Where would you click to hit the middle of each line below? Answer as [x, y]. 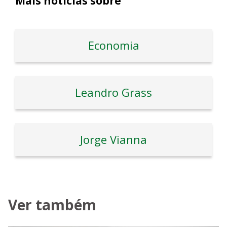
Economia [113, 45]
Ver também [52, 205]
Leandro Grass [113, 92]
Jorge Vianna [113, 140]
